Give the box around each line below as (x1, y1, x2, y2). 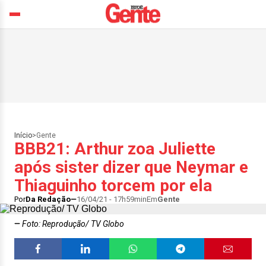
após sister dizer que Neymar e (14, 157, 248, 177)
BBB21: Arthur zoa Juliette (14, 139, 216, 159)
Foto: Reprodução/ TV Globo (20, 219, 124, 229)
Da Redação (26, 195, 71, 204)
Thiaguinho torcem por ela (14, 176, 212, 195)
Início (14, 131, 32, 140)
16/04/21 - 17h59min (77, 195, 147, 204)
